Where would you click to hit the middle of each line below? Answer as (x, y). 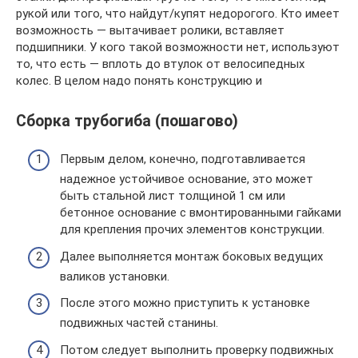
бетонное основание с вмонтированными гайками (201, 213)
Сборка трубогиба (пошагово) (127, 121)
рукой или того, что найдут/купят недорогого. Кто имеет (178, 13)
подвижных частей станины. (139, 323)
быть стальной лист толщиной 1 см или (173, 196)
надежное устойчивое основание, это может (187, 179)
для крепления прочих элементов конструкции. (192, 230)
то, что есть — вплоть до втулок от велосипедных (160, 64)
